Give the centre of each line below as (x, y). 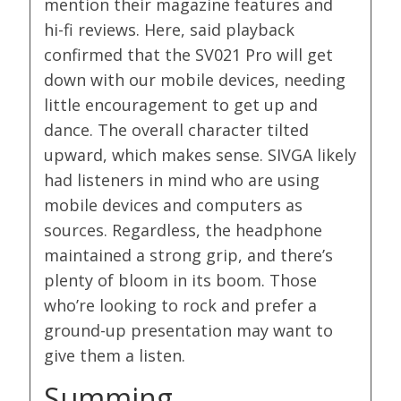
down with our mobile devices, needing (195, 80)
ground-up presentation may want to (189, 331)
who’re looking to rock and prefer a (181, 306)
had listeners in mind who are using (182, 180)
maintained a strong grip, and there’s (189, 256)
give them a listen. (115, 356)
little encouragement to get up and (181, 105)
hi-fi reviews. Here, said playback (170, 30)
